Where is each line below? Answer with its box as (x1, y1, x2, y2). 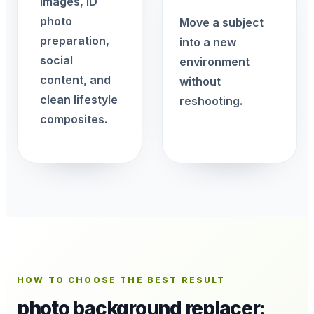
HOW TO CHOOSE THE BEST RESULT (17, 275, 226, 285)
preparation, (40, 34, 109, 48)
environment (179, 55, 250, 69)
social (40, 53, 73, 67)
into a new (179, 35, 236, 50)
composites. (40, 112, 107, 126)
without (179, 74, 221, 89)
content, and (40, 73, 111, 87)
